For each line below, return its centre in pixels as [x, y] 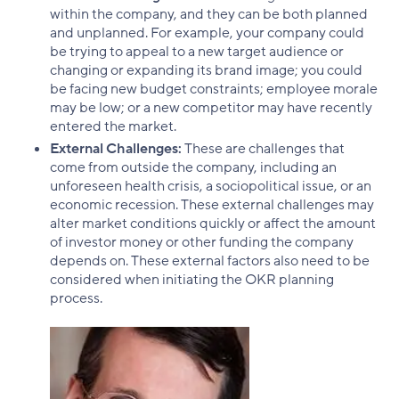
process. [76, 299]
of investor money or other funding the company [202, 243]
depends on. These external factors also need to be [210, 261]
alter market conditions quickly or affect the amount [213, 224]
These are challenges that [263, 149]
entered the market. [114, 127]
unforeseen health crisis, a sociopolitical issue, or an [211, 187]
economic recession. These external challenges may [212, 205]
